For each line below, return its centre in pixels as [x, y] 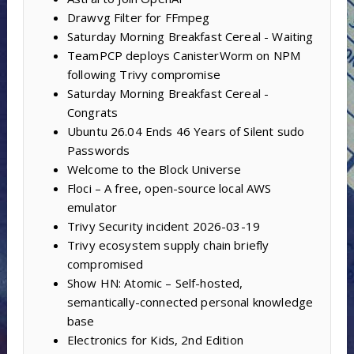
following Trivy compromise [143, 74]
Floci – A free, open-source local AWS [169, 188]
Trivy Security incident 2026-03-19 [164, 226]
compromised [105, 264]
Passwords [98, 150]
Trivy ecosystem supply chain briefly [168, 245]
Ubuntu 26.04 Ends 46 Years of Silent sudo [186, 131]
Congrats [92, 112]
